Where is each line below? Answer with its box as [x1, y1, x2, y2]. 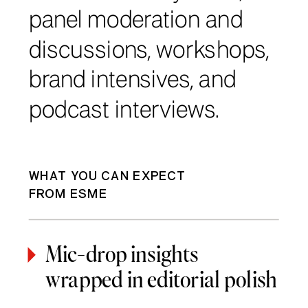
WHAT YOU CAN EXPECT [29, 170, 186, 183]
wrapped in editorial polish [45, 264, 278, 294]
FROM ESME [29, 188, 107, 201]
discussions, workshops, [29, 40, 269, 63]
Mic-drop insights [45, 239, 199, 268]
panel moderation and [29, 10, 243, 33]
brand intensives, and [29, 70, 236, 93]
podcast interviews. [29, 100, 220, 122]
